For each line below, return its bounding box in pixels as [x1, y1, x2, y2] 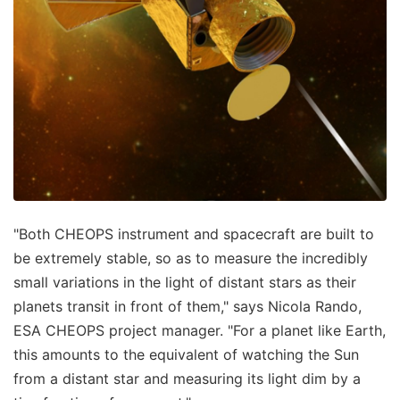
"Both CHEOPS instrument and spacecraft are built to [13, 224, 374, 243]
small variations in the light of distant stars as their [13, 272, 356, 291]
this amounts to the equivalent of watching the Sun [13, 345, 359, 363]
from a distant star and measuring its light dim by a [13, 369, 361, 387]
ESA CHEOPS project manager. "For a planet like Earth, [13, 321, 386, 339]
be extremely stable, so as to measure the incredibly [13, 248, 368, 267]
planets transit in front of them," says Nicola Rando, [13, 296, 362, 315]
